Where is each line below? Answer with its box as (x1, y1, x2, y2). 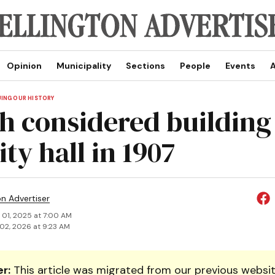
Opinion (6, 60, 42, 71)
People (179, 60, 211, 71)
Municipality (56, 60, 111, 71)
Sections (125, 60, 165, 71)
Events (225, 60, 255, 71)
